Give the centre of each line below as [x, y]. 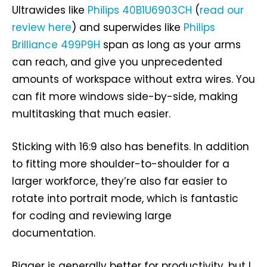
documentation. [54, 233]
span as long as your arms [170, 44]
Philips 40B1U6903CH [140, 10]
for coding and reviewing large [92, 215]
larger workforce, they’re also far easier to [119, 181]
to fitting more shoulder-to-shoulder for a [121, 164]
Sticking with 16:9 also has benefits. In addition [131, 146]
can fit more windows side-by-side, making [125, 96]
